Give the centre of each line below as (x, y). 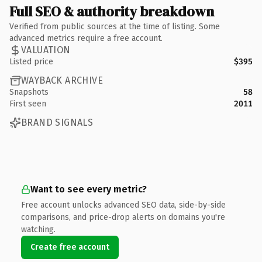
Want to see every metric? (89, 189)
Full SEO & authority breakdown (112, 11)
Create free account (70, 247)
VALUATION (46, 50)
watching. (38, 229)
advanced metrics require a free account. (86, 38)
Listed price (31, 61)
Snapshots (29, 92)
